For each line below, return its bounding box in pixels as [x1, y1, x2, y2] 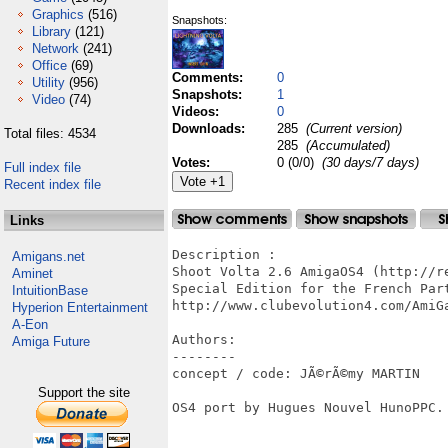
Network [32, 41, 79, 56]
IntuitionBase [12, 283, 88, 298]
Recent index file [4, 177, 101, 192]
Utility [32, 75, 65, 90]
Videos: [172, 104, 223, 119]
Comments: [172, 70, 247, 85]
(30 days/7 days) [322, 155, 419, 170]
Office [32, 58, 67, 73]
